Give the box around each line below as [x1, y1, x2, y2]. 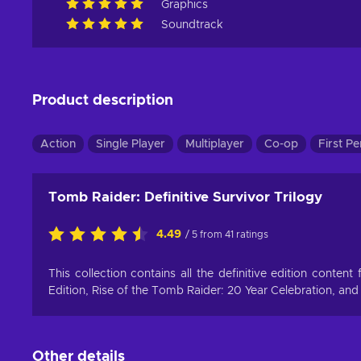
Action [40, 139, 76, 151]
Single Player [96, 139, 165, 151]
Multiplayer [185, 139, 244, 151]
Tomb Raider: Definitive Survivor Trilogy [48, 190, 322, 205]
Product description [32, 93, 173, 109]
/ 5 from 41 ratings [185, 230, 268, 240]
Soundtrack [161, 19, 223, 31]
